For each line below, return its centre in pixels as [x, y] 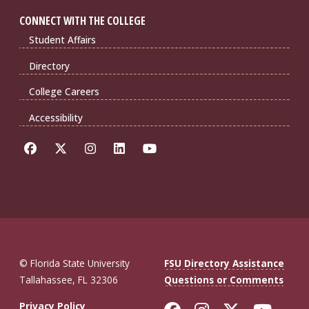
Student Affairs [62, 40]
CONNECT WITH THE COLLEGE [82, 21]
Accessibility [56, 117]
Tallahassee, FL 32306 [69, 279]
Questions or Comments [224, 279]
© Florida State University [74, 263]
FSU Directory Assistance [224, 263]
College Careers [64, 92]
